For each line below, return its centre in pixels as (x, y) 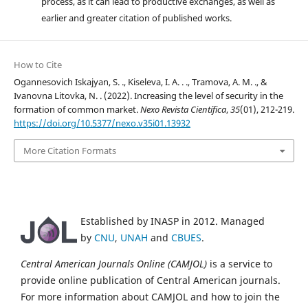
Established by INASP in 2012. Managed (173, 221)
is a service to (240, 264)
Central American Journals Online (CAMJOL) (114, 264)
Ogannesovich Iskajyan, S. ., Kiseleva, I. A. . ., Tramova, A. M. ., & (140, 81)
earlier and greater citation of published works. (136, 18)
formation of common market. (77, 109)
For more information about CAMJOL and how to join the (150, 297)
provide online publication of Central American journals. (151, 280)
